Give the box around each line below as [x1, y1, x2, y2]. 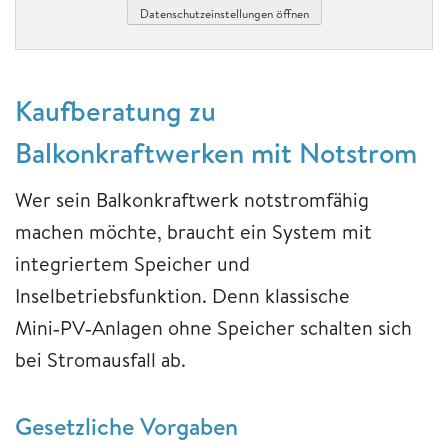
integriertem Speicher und [15, 250, 250, 278]
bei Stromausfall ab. [15, 346, 186, 374]
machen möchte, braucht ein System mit [15, 218, 372, 246]
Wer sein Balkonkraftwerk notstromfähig [15, 186, 369, 214]
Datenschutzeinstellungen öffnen [139, 4, 309, 22]
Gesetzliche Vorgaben [15, 409, 238, 444]
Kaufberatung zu [15, 91, 216, 131]
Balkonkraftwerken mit [15, 133, 292, 173]
